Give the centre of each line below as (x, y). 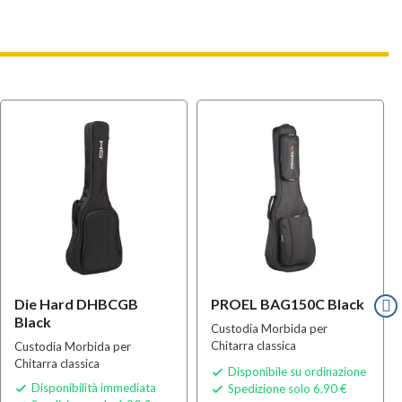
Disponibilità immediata (94, 387)
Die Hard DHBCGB (76, 303)
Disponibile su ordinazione (297, 371)
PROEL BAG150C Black (288, 303)
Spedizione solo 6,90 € (286, 388)
